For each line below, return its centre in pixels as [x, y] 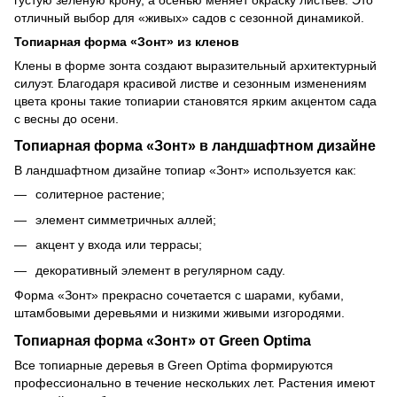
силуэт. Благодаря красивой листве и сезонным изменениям [191, 83]
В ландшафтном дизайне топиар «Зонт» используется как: [185, 171]
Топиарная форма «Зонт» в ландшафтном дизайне [195, 146]
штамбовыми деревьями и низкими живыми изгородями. [179, 313]
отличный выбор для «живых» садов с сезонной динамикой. [189, 17]
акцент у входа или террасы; [119, 245]
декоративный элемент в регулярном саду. [160, 270]
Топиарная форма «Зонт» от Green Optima [163, 340]
